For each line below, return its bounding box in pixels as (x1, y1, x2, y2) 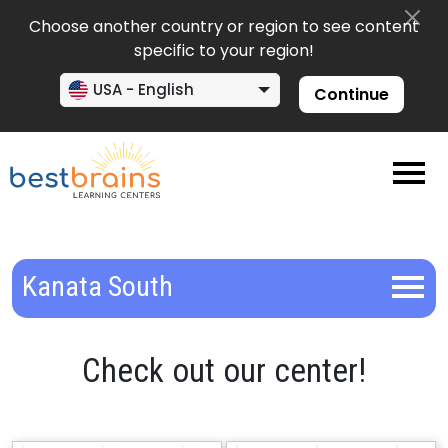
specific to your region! (134, 39, 314, 62)
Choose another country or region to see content (29, 15, 419, 38)
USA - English (92, 79, 194, 100)
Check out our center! (82, 351, 366, 391)
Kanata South (22, 270, 174, 304)
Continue (313, 83, 389, 106)
